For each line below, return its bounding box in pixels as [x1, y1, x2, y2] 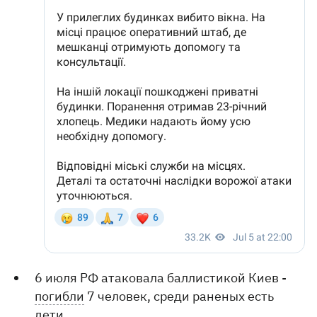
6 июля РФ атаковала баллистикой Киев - [35, 270, 287, 286]
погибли [35, 288, 85, 304]
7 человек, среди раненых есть [84, 288, 275, 304]
